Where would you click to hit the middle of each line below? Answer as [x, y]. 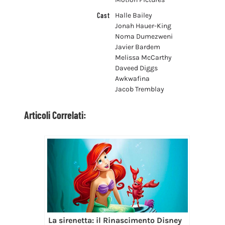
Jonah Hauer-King [143, 26]
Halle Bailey [133, 15]
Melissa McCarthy [143, 57]
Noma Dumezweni [144, 36]
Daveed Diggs [136, 68]
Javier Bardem [137, 47]
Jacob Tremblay [139, 89]
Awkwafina [132, 78]
